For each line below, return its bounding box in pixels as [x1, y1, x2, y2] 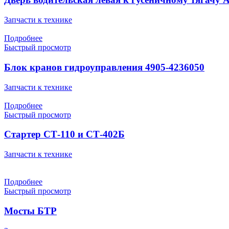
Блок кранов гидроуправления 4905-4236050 [4, 61, 204, 73]
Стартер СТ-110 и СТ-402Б [4, 129, 125, 140]
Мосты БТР [4, 205, 57, 216]
